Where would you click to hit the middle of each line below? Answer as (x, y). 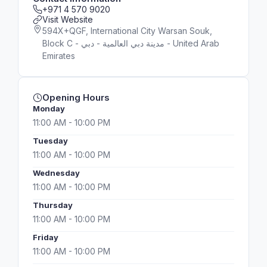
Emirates (59, 56)
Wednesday (56, 173)
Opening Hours (76, 97)
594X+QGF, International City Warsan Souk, (127, 31)
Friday (46, 237)
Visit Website (68, 19)
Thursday (53, 205)
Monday (49, 108)
